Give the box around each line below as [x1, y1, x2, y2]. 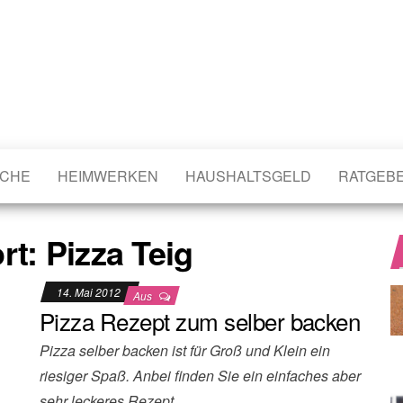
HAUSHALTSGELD [185, 166, 311, 186]
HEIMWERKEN [58, 166, 158, 186]
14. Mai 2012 [57, 284, 123, 300]
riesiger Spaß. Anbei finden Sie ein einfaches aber [40, 365, 361, 386]
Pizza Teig [45, 228, 193, 275]
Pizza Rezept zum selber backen [40, 304, 361, 337]
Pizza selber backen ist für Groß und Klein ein [40, 340, 330, 361]
